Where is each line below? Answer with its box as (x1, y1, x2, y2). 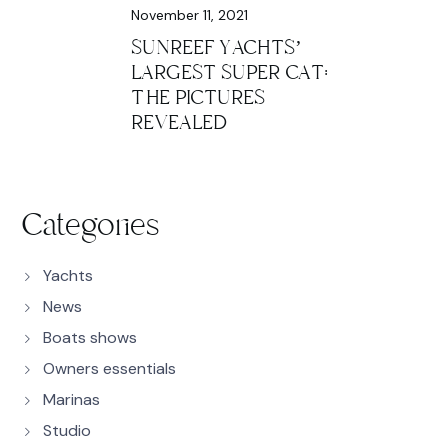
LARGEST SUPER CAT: (131, 59, 328, 86)
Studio (43, 420, 91, 441)
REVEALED (131, 109, 227, 136)
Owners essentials (43, 358, 176, 379)
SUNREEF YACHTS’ (131, 34, 302, 61)
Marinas (43, 389, 100, 410)
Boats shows (43, 327, 137, 348)
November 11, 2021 (131, 6, 248, 24)
